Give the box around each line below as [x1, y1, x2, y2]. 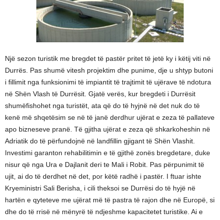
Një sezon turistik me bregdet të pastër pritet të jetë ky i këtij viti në [5, 55, 211, 62]
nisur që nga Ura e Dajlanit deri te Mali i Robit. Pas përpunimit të [5, 161, 204, 168]
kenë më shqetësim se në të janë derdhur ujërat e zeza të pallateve [5, 113, 215, 121]
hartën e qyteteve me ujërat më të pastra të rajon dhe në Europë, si [5, 196, 215, 204]
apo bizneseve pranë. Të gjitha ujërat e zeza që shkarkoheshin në [5, 125, 210, 133]
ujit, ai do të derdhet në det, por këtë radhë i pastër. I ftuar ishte [5, 172, 201, 180]
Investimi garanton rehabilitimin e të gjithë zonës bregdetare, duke [5, 149, 210, 157]
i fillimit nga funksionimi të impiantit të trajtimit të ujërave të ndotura [5, 78, 211, 86]
